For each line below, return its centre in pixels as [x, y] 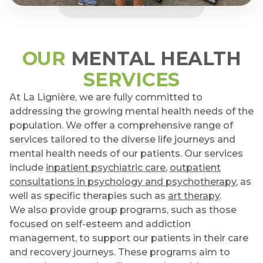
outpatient [195, 168]
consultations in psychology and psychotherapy [123, 182]
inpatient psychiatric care [106, 168]
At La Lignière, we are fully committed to [106, 97]
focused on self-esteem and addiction [100, 224]
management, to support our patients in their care [129, 238]
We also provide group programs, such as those [123, 210]
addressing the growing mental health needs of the [131, 111]
